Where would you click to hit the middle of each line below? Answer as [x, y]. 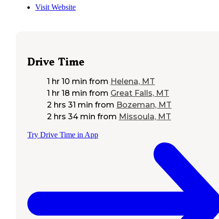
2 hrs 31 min [70, 105]
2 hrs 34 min [71, 116]
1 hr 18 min [67, 93]
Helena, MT [133, 81]
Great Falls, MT [140, 93]
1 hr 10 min [67, 81]
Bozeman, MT [144, 105]
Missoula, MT [145, 116]
